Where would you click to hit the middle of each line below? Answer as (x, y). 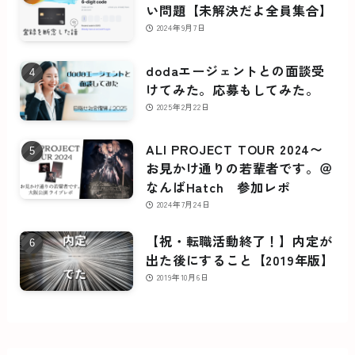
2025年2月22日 (183, 106)
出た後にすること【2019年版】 (240, 260)
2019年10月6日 (183, 277)
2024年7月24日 (183, 204)
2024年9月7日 (181, 28)
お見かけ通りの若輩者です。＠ (239, 168)
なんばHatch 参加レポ (218, 187)
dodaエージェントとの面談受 (236, 70)
